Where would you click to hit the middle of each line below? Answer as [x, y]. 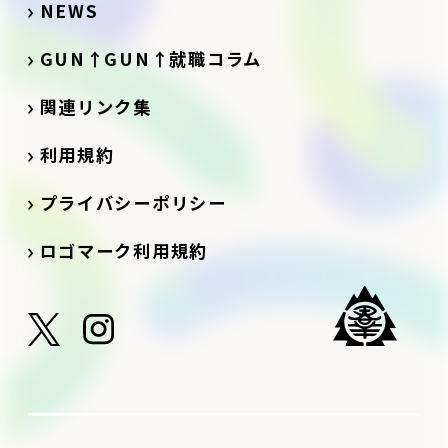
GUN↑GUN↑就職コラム [151, 59]
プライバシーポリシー [133, 202]
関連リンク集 [105, 107]
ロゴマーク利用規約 [124, 250]
